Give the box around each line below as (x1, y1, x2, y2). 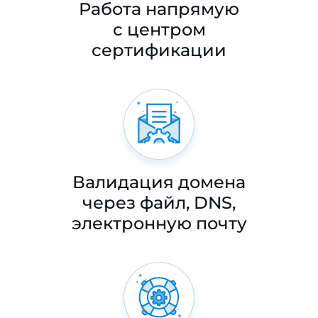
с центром (112, 18, 206, 40)
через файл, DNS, (82, 192, 236, 213)
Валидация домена (72, 171, 246, 192)
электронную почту (71, 212, 247, 234)
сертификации (92, 39, 226, 60)
